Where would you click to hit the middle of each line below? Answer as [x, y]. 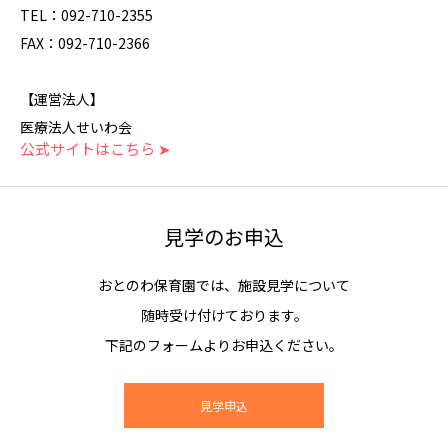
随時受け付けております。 [224, 315]
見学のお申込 [224, 236]
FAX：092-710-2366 [85, 43]
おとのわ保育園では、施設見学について [224, 285]
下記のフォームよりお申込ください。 [224, 345]
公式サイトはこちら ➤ [95, 148]
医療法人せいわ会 [76, 127]
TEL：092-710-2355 [86, 15]
